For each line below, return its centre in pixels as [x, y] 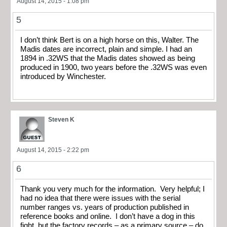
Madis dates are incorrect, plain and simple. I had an [106, 49]
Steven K [61, 119]
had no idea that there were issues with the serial [100, 198]
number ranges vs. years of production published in [105, 207]
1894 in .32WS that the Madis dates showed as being [108, 59]
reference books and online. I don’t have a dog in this [108, 216]
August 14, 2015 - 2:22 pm [53, 150]
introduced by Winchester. [63, 77]
